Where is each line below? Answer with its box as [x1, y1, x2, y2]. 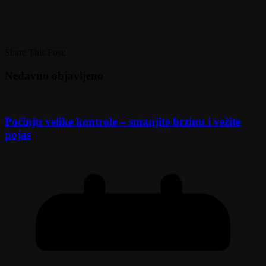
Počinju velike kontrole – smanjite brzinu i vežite [5, 115, 240, 128]
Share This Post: [5, 47, 66, 58]
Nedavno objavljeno [5, 69, 103, 82]
